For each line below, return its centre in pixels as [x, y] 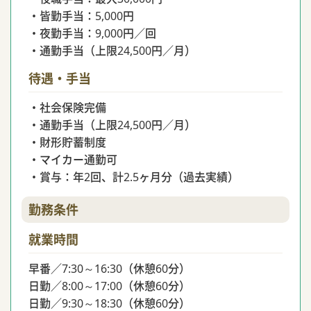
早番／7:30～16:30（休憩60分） [109, 269]
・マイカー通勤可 [73, 160]
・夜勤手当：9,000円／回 [92, 33]
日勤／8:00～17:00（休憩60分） [109, 286]
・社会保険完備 [67, 108]
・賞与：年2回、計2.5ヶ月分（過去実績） [134, 177]
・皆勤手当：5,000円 [81, 16]
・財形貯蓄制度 [67, 142]
